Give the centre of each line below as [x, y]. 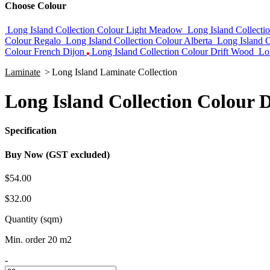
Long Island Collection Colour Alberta [139, 40]
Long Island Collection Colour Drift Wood [173, 51]
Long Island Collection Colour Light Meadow [95, 30]
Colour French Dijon [45, 51]
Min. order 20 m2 [38, 239]
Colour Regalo [33, 40]
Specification [31, 131]
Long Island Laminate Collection [115, 72]
